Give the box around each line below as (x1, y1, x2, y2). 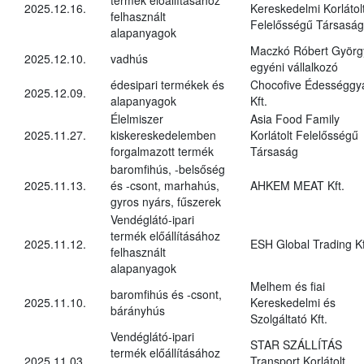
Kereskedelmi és (250, 293, 336, 310)
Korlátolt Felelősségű (250, 126, 358, 143)
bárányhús (110, 301, 165, 318)
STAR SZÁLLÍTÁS (250, 336, 342, 353)
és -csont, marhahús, (110, 176, 219, 193)
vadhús (110, 50, 148, 67)
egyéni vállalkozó (250, 58, 338, 75)
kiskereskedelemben (110, 126, 216, 143)
